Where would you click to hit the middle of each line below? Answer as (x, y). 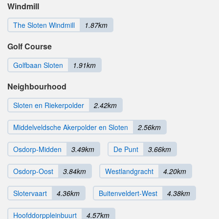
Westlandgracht (129, 171)
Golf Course (30, 46)
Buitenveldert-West (128, 193)
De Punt (126, 149)
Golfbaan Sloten (38, 65)
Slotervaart (30, 193)
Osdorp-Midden (37, 149)
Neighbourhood (37, 87)
